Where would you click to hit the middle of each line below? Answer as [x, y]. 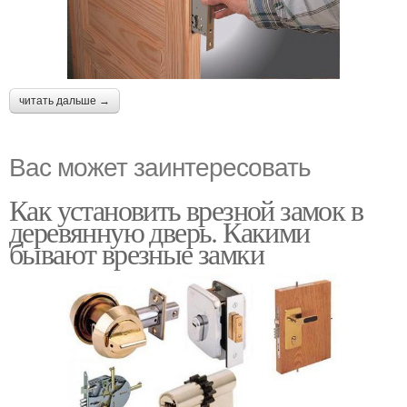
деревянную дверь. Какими [159, 231]
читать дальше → [65, 100]
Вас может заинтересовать [160, 165]
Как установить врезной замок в [186, 209]
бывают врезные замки [136, 253]
